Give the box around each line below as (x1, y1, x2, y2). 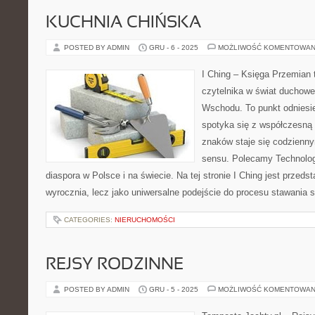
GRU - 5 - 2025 (149, 285, 198, 293)
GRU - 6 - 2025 (149, 44, 198, 51)
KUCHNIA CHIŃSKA (46, 15, 201, 31)
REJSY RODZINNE (46, 257, 184, 273)
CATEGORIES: (64, 216, 115, 224)
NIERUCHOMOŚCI (115, 216, 175, 224)
